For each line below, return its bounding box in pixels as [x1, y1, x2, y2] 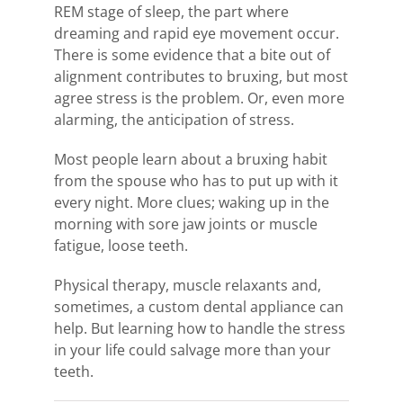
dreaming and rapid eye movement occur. [54, 22, 339, 43]
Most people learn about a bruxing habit [54, 148, 327, 169]
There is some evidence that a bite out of [54, 44, 330, 65]
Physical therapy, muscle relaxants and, [54, 274, 321, 295]
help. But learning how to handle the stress [54, 318, 345, 338]
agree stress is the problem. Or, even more [54, 87, 345, 108]
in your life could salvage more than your [54, 339, 331, 360]
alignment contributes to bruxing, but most [54, 66, 348, 86]
